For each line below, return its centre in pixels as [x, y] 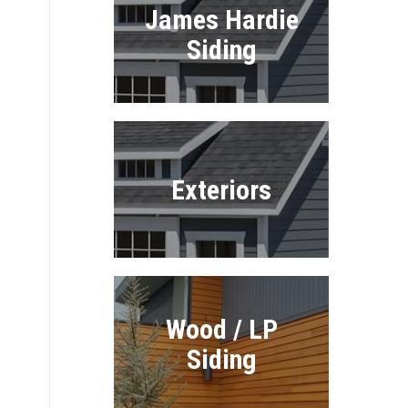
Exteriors [222, 189]
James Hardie [221, 20]
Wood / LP [221, 329]
